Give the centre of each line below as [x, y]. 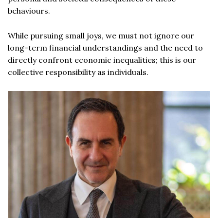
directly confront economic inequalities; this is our [102, 60]
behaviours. [29, 10]
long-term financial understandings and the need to [105, 47]
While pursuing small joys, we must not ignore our [101, 35]
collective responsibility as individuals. [78, 72]
